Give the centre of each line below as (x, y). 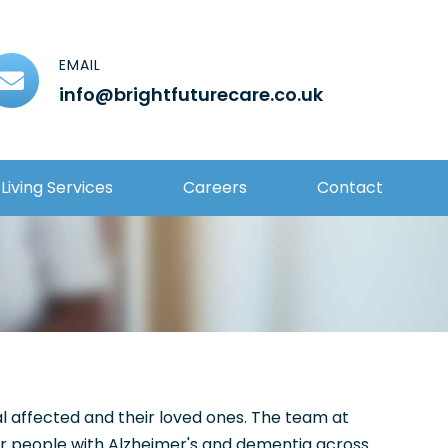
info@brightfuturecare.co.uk (190, 94)
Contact (349, 187)
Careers (214, 187)
